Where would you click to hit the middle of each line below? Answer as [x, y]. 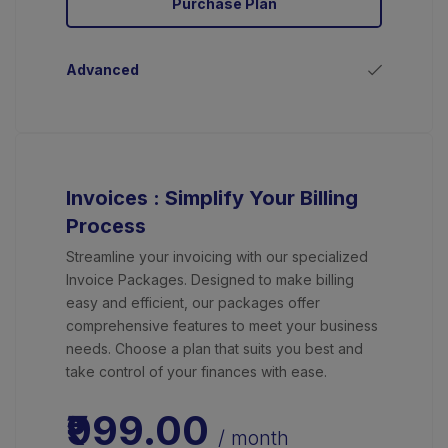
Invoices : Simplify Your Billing [212, 198]
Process [106, 226]
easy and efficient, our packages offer [193, 303]
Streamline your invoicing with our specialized [217, 257]
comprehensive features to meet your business [222, 326]
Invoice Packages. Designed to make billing [210, 280]
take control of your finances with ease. [196, 372]
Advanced [102, 70]
